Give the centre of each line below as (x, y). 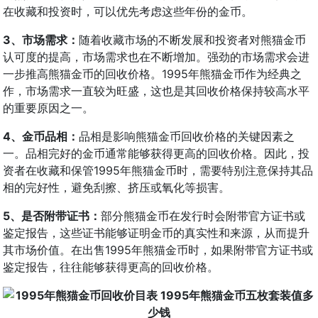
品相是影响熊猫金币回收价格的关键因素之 (187, 136)
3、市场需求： (41, 39)
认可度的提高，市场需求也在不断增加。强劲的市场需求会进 (156, 56)
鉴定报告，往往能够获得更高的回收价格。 (111, 267)
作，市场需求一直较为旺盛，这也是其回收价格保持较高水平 (156, 91)
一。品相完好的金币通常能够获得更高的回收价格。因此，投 (156, 153)
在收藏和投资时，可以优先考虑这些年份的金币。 (128, 11)
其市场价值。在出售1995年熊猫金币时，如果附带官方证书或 (158, 250)
